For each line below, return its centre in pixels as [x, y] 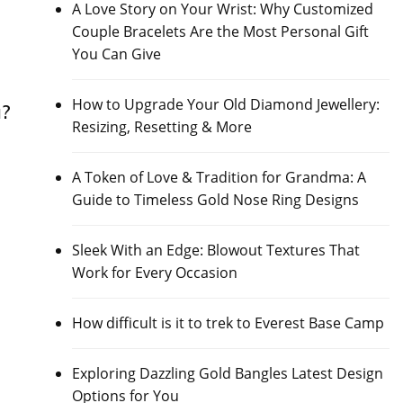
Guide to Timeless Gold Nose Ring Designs [215, 200]
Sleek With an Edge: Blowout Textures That [215, 250]
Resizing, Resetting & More [161, 127]
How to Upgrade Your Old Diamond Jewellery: [225, 104]
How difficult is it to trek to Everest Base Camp [228, 323]
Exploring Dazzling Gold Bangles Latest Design [227, 373]
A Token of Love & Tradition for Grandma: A [219, 177]
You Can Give [116, 54]
